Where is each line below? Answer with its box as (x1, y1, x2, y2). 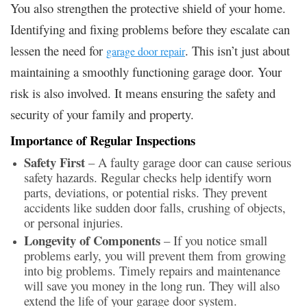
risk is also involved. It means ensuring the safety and (10, 84, 275, 102)
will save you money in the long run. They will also (24, 277, 280, 295)
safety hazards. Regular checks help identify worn (24, 169, 271, 186)
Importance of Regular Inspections (10, 131, 195, 150)
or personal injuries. (24, 214, 123, 232)
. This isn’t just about (185, 42, 290, 60)
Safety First (24, 153, 85, 172)
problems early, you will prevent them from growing (24, 247, 286, 265)
